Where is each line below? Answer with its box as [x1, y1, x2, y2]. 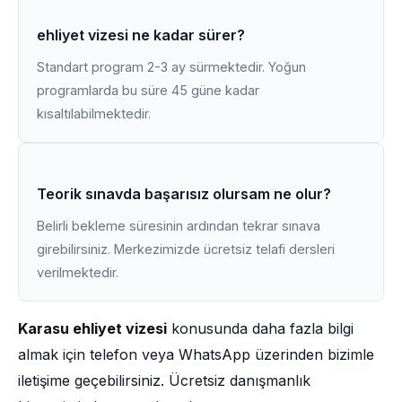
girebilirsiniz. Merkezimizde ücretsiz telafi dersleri [37, 241, 335, 257]
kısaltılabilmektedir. [37, 106, 151, 121]
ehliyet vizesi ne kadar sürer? [37, 26, 245, 44]
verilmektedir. [37, 265, 118, 280]
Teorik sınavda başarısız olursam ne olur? [37, 185, 331, 203]
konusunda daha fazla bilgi [167, 319, 354, 337]
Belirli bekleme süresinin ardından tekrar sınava [37, 218, 320, 233]
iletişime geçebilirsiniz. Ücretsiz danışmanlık [18, 371, 310, 389]
